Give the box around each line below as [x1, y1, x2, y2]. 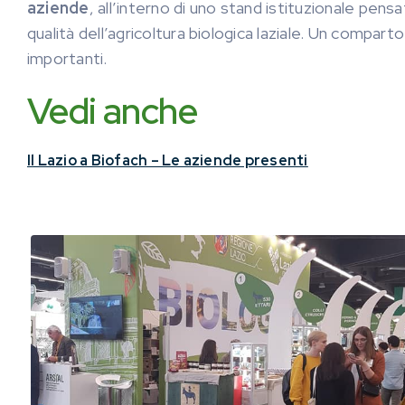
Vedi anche [27, 87, 197, 135]
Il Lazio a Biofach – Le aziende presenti [27, 151, 308, 170]
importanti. [27, 48, 108, 69]
